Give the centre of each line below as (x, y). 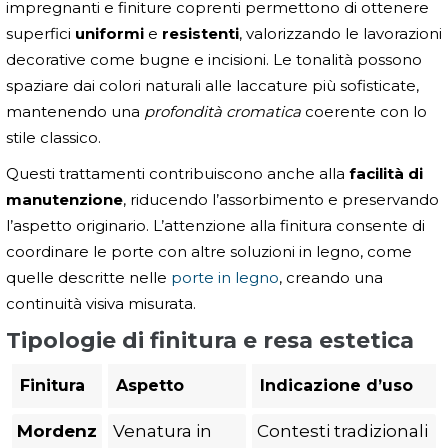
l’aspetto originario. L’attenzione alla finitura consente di (215, 225)
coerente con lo (364, 111)
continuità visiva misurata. (101, 303)
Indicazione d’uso (336, 385)
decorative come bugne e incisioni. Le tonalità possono (214, 59)
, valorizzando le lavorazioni (340, 33)
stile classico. (53, 137)
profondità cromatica (222, 111)
